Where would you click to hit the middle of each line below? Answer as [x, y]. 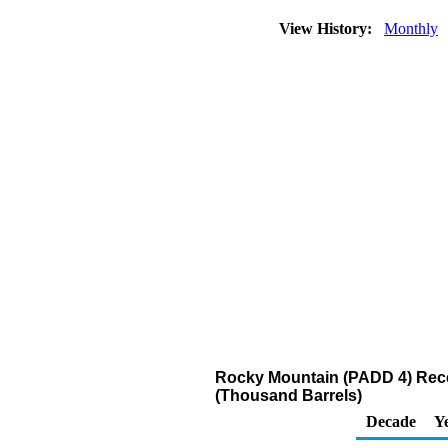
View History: [327, 28]
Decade [390, 421]
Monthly [411, 28]
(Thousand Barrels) [288, 395]
